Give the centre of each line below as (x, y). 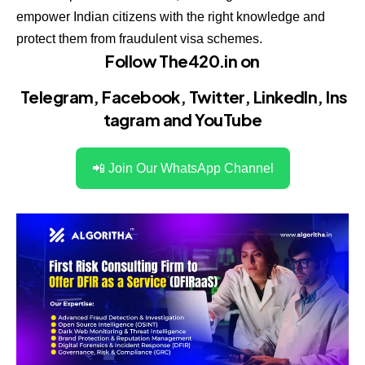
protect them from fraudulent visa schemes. (139, 39)
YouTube (229, 119)
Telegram (57, 96)
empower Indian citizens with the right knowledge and (171, 17)
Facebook (141, 96)
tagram (132, 119)
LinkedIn (285, 96)
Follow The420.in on (182, 61)
